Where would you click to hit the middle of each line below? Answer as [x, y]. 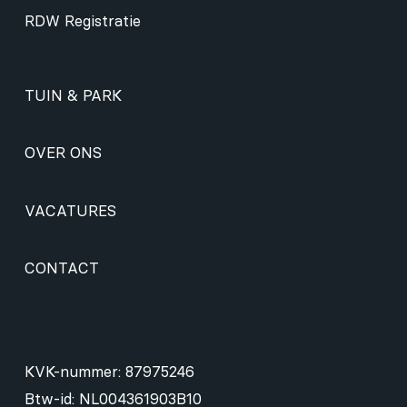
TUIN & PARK [73, 95]
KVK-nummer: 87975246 [109, 372]
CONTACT [61, 268]
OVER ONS [63, 153]
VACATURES [70, 210]
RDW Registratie [82, 20]
